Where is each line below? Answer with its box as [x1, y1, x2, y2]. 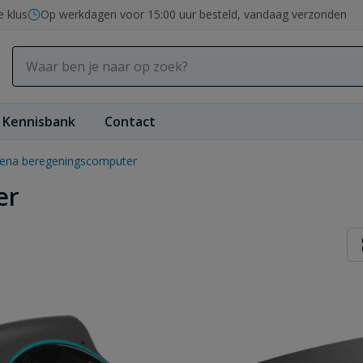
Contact [105, 113, 156, 130]
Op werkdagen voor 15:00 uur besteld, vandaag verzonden [41, 6, 347, 22]
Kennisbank [2, 113, 75, 130]
